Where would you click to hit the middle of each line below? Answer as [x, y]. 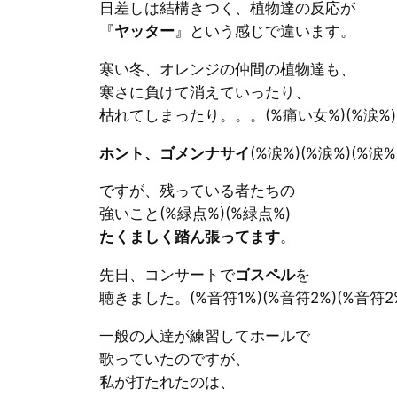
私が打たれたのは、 [167, 381]
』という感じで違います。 [265, 31]
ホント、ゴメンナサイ [175, 153]
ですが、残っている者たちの [197, 191]
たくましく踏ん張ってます [190, 237]
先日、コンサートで [167, 275]
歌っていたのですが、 [175, 358]
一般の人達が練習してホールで [205, 335]
